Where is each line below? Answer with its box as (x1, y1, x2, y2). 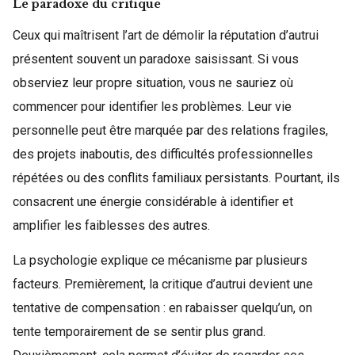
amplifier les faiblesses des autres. (13, 217, 210, 233)
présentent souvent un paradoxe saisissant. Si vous (13, 51, 299, 67)
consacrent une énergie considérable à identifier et (13, 193, 293, 209)
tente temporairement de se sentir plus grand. (13, 323, 265, 339)
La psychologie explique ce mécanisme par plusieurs (13, 252, 307, 268)
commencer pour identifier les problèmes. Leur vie (13, 98, 292, 114)
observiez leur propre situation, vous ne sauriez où (13, 74, 293, 90)
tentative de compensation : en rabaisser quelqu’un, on (13, 300, 312, 315)
